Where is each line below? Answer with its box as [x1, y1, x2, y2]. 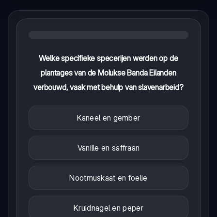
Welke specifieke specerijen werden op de [39, 53, 178, 63]
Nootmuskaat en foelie [69, 173, 148, 183]
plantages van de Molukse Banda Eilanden [41, 68, 176, 78]
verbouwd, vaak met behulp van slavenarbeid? [33, 82, 184, 93]
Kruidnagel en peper [74, 203, 143, 213]
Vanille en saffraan [77, 143, 140, 153]
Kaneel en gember [77, 113, 140, 123]
